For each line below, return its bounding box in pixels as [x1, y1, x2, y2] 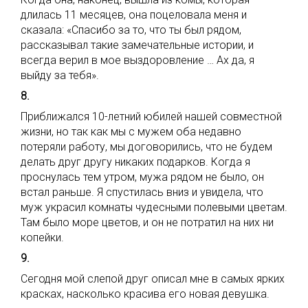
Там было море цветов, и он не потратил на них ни [21, 216, 274, 229]
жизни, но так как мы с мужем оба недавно [21, 125, 241, 138]
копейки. [21, 231, 64, 244]
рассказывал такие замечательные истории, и [21, 38, 254, 52]
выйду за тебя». [21, 69, 99, 82]
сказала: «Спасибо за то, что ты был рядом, [21, 23, 241, 36]
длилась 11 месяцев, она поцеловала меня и [21, 8, 247, 21]
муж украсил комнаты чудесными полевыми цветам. [21, 201, 287, 214]
